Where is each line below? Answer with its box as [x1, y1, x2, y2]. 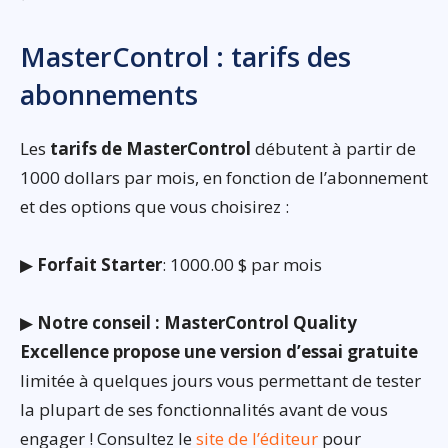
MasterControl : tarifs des [20, 37, 351, 75]
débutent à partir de [251, 136, 416, 160]
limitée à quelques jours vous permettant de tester [20, 368, 421, 392]
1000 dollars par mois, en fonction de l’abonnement [20, 165, 428, 189]
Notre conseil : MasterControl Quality [37, 310, 357, 334]
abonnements [20, 75, 198, 113]
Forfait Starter [37, 252, 162, 276]
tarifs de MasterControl [50, 136, 251, 160]
